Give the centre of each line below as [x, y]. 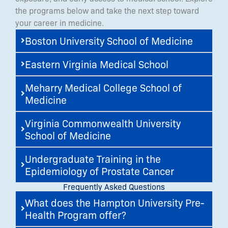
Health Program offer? [76, 214]
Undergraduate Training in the [93, 158]
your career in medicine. [60, 22]
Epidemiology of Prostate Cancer [99, 170]
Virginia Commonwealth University [103, 123]
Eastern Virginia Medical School [97, 64]
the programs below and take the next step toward [107, 10]
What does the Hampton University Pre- [115, 202]
